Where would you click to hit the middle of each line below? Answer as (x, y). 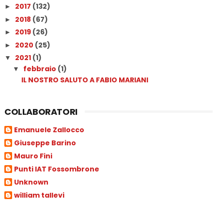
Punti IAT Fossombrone (56, 169)
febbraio (40, 69)
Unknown (31, 182)
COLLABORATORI (41, 112)
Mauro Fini (33, 156)
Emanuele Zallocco (49, 130)
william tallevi (39, 195)
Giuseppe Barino (45, 143)
